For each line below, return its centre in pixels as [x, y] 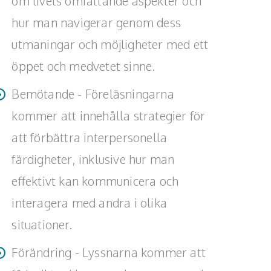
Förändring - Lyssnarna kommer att [109, 252]
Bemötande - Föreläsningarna [93, 94]
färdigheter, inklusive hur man [93, 159]
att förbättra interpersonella [90, 137]
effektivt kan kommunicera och [95, 181]
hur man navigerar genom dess [96, 22]
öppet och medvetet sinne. [83, 66]
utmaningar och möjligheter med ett [110, 44]
